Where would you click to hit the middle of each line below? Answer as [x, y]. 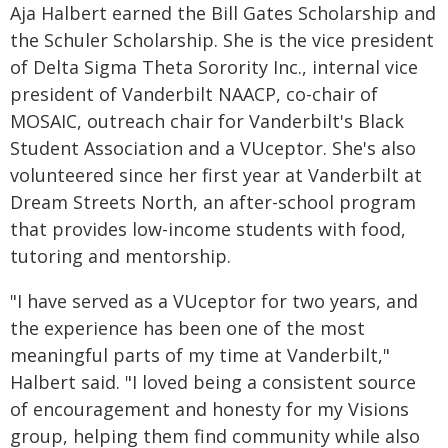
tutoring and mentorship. [120, 256]
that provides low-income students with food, [208, 229]
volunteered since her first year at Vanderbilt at [216, 175]
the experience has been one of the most [187, 328]
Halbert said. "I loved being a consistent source [213, 382]
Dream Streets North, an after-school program [213, 202]
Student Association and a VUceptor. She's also [213, 148]
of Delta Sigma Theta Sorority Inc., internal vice [214, 67]
